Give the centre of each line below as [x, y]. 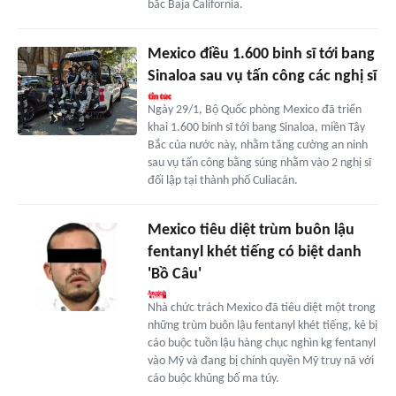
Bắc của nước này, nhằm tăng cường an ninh [257, 145]
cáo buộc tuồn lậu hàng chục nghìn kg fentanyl [261, 343]
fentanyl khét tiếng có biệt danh [254, 252]
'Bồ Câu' [174, 274]
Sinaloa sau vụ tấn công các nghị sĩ [262, 76]
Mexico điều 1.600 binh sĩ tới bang [261, 54]
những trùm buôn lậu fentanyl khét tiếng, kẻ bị [262, 325]
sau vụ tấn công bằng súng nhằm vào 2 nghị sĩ [259, 163]
